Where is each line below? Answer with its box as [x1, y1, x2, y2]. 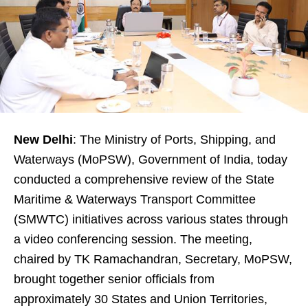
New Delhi [14, 133, 73, 147]
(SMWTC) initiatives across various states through [14, 212, 288, 227]
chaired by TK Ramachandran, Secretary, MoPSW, [14, 252, 292, 267]
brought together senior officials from [14, 272, 214, 287]
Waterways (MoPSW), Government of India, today [14, 153, 287, 167]
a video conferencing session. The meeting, [14, 232, 252, 247]
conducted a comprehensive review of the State [14, 173, 274, 187]
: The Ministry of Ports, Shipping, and [73, 133, 276, 147]
